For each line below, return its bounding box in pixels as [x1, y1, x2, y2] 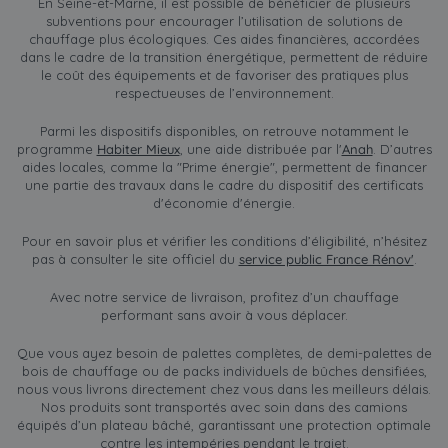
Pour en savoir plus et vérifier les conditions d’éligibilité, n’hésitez [21, 232, 427, 249]
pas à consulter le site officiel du [31, 250, 239, 267]
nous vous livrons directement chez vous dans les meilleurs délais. [17, 380, 431, 397]
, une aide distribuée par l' [179, 140, 342, 157]
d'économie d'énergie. [153, 194, 295, 211]
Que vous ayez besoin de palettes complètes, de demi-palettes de [16, 344, 432, 361]
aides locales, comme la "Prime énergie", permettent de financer [21, 158, 427, 175]
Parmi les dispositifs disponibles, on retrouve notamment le [39, 122, 409, 139]
